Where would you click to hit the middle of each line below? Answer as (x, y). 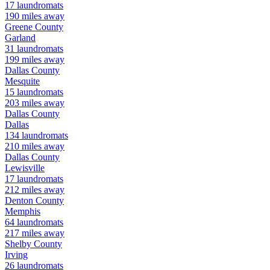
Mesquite (22, 81)
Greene (19, 27)
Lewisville (25, 168)
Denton (19, 201)
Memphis (23, 212)
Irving (16, 255)
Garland (20, 38)
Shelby (18, 244)
